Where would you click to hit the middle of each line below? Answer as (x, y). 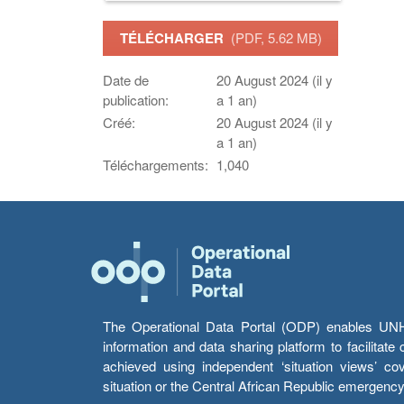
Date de (126, 80)
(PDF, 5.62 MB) (276, 38)
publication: (136, 100)
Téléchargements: (156, 165)
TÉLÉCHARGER (175, 38)
